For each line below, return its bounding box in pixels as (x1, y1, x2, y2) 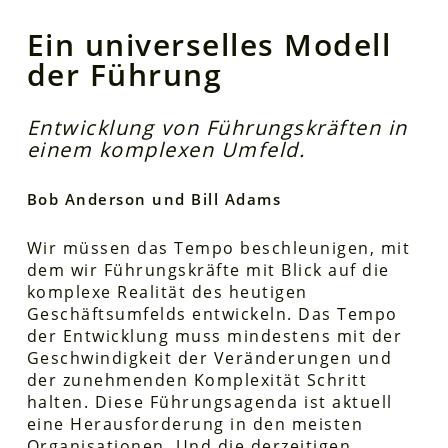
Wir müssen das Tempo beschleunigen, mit (26, 237, 411, 259)
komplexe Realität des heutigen (26, 281, 308, 303)
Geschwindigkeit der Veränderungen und (26, 347, 393, 369)
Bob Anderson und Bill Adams (26, 189, 282, 209)
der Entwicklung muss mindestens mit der (26, 325, 403, 347)
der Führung (26, 54, 223, 95)
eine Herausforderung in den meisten (26, 413, 364, 435)
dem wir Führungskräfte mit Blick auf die (26, 259, 390, 281)
